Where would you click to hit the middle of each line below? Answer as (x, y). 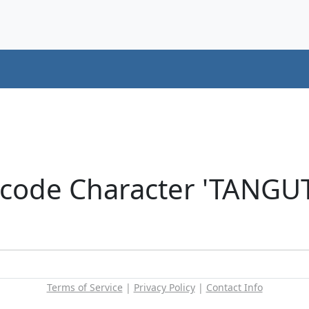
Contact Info (234, 287)
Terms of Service (84, 287)
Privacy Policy (164, 287)
